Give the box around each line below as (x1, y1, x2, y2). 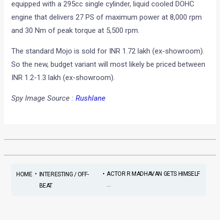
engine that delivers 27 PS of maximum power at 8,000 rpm (11, 13, 202, 22)
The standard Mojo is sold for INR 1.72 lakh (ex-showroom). (11, 47, 205, 56)
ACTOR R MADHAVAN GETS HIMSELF (107, 170, 200, 177)
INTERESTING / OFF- (39, 170, 89, 178)
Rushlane (76, 94, 106, 103)
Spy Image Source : (11, 94, 76, 103)
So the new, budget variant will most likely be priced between (11, 60, 206, 69)
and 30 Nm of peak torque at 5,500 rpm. (11, 26, 140, 35)
